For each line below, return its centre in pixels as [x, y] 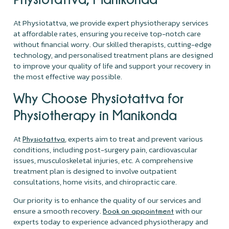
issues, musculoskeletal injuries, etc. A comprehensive [104, 160]
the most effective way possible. [68, 76]
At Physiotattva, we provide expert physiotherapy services [111, 22]
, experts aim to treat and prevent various [134, 139]
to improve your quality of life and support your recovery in [112, 65]
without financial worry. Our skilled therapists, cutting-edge [113, 44]
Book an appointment [139, 211]
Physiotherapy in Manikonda [95, 114]
